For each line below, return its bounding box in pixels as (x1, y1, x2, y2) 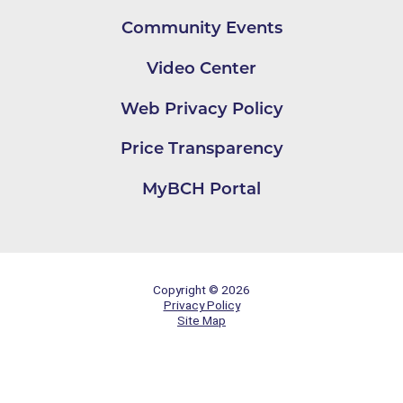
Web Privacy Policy (120, 97, 283, 119)
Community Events (121, 16, 282, 38)
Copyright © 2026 (153, 282, 250, 298)
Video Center (147, 57, 256, 78)
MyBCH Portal (142, 178, 261, 200)
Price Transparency (120, 138, 283, 159)
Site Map (177, 313, 226, 328)
